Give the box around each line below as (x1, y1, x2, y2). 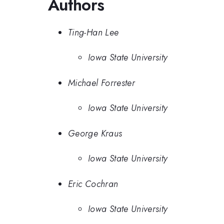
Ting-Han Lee (68, 25, 119, 39)
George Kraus (68, 126, 122, 140)
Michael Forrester (68, 76, 135, 89)
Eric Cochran (68, 177, 118, 190)
